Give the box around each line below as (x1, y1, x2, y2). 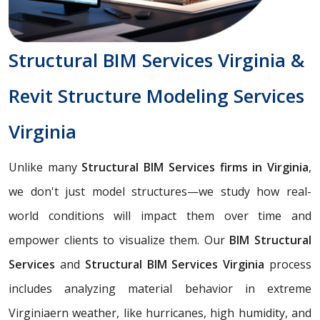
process (264, 256, 312, 272)
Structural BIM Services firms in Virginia (81, 159, 309, 175)
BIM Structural (229, 231, 312, 248)
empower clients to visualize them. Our (9, 231, 230, 248)
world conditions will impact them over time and (9, 207, 311, 224)
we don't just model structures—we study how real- (9, 183, 311, 199)
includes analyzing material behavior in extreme (9, 280, 311, 296)
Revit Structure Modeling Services (9, 82, 304, 109)
